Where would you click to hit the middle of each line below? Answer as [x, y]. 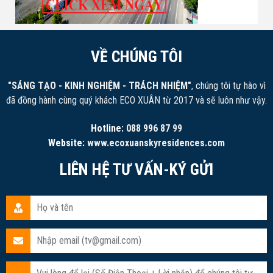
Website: [68, 143]
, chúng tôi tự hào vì [228, 85]
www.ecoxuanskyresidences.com [156, 143]
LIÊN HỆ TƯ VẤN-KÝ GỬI [136, 169]
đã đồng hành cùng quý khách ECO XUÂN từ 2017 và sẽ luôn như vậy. [136, 100]
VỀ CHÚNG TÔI [136, 56]
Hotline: [108, 128]
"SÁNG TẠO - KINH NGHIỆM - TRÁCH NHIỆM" [99, 85]
